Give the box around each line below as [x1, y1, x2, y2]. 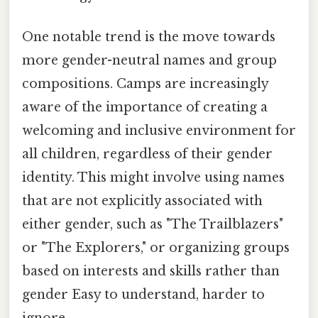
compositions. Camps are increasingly [22, 76, 268, 92]
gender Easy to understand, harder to [22, 287, 265, 303]
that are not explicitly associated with [22, 193, 263, 209]
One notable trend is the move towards [22, 29, 275, 45]
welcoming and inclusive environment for [22, 123, 296, 139]
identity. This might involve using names [22, 170, 285, 186]
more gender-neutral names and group [22, 53, 277, 69]
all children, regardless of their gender [22, 146, 273, 163]
